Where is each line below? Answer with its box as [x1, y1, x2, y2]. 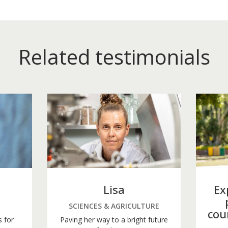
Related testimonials [18, 42, 210, 71]
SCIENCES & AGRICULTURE [69, 201, 159, 211]
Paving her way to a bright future [60, 215, 168, 225]
